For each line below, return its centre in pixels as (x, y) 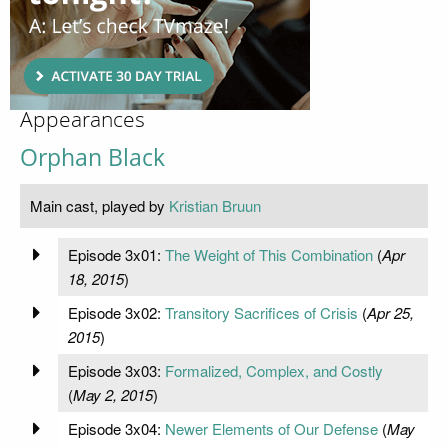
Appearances (82, 119)
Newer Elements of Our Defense (271, 428)
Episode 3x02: (116, 312)
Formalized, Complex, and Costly (273, 370)
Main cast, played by (99, 205)
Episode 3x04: (116, 428)
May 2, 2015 (112, 394)
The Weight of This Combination (268, 254)
